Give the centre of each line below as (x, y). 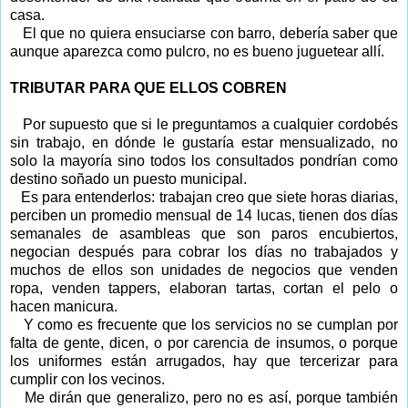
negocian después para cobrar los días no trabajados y (204, 251)
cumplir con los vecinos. (87, 379)
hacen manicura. (64, 306)
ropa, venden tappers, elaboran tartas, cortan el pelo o (204, 288)
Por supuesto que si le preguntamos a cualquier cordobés (210, 124)
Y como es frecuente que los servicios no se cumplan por (211, 324)
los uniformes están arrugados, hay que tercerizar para (204, 361)
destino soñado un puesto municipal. (128, 178)
